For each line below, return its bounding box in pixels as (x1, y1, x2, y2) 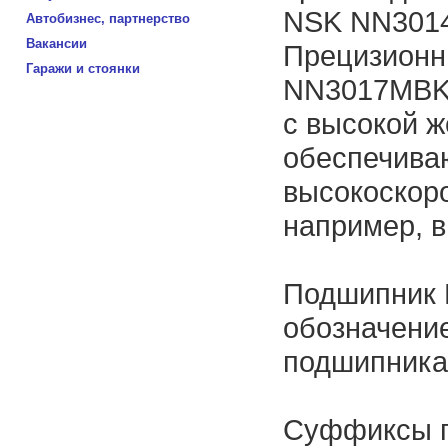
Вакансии (26, 36, 87, 51)
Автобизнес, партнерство (26, 11, 190, 26)
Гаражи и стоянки (26, 61, 140, 76)
